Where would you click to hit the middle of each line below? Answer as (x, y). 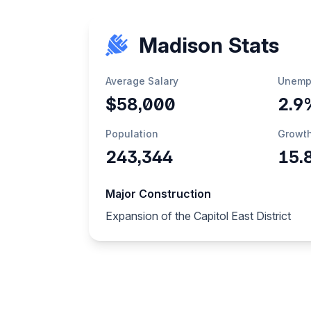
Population (132, 134)
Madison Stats (209, 45)
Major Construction (158, 194)
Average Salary (142, 81)
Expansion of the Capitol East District (198, 216)
